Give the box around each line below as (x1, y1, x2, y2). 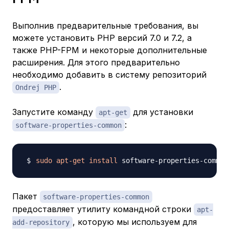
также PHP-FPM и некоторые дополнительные (12, 45, 207, 56)
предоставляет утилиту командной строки (12, 204, 194, 215)
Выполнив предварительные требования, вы (12, 20, 198, 31)
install (89, 156, 118, 165)
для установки (130, 107, 193, 118)
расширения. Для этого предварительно (12, 57, 180, 68)
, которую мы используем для (73, 217, 197, 227)
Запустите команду (12, 107, 96, 118)
